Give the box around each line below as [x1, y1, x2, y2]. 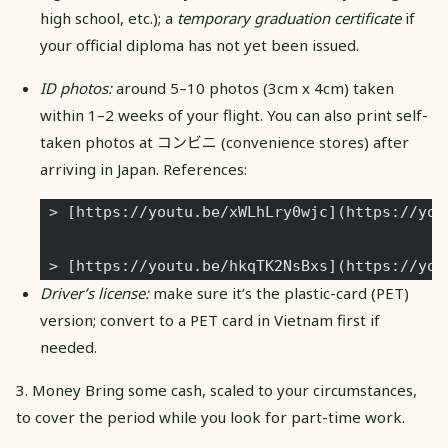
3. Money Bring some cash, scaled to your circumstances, [16, 379, 417, 400]
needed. [40, 336, 97, 357]
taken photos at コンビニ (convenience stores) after [40, 131, 409, 152]
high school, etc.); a [40, 7, 177, 28]
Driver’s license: [40, 282, 149, 303]
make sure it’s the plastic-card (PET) [149, 282, 409, 303]
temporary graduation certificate [177, 7, 401, 28]
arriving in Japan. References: [40, 158, 247, 179]
